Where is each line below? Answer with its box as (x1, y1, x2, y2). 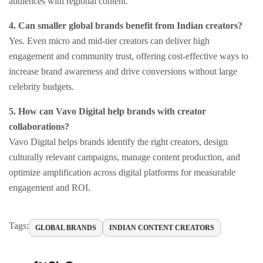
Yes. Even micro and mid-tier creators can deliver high (9, 36, 210, 46)
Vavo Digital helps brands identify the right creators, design (9, 137, 228, 147)
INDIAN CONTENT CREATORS (109, 224, 214, 232)
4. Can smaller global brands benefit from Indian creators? (9, 21, 242, 31)
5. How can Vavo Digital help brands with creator (9, 106, 206, 117)
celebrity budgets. (9, 82, 74, 92)
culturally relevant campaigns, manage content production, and (9, 152, 240, 163)
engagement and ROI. (9, 183, 90, 193)
